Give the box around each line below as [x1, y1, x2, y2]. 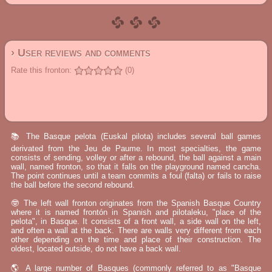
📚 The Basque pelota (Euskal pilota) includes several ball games [11, 132, 261, 141]
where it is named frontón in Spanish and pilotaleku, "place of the [11, 208, 261, 217]
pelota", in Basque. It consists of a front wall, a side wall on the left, [11, 217, 261, 226]
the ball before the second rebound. [11, 180, 135, 189]
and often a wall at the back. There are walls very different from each [11, 226, 261, 235]
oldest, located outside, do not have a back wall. [11, 244, 181, 253]
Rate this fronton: [11, 66, 72, 75]
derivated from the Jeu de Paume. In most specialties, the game [11, 144, 261, 153]
